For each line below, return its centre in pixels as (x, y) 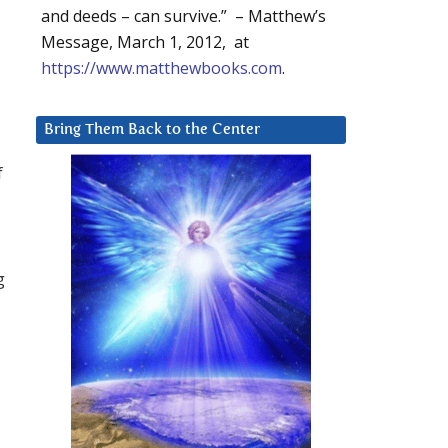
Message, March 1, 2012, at (145, 42)
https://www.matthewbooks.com (161, 68)
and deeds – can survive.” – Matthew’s (183, 16)
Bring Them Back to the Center (152, 130)
